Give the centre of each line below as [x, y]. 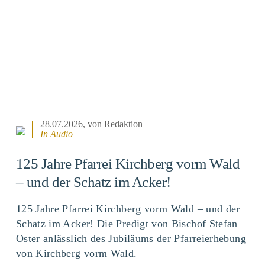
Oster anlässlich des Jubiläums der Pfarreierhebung [131, 238]
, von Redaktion [113, 124]
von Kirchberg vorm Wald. [76, 253]
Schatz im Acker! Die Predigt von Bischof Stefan [127, 223]
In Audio [57, 134]
